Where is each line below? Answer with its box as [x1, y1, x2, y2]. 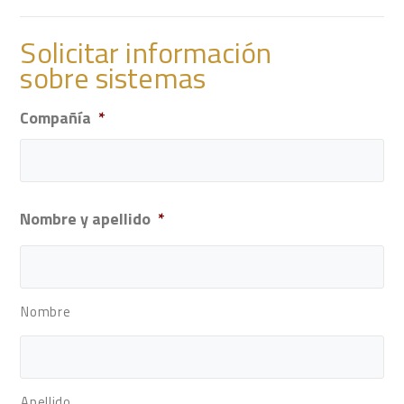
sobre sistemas [20, 55, 206, 99]
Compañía [20, 105, 92, 130]
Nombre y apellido [20, 206, 151, 231]
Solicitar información [20, 30, 272, 74]
